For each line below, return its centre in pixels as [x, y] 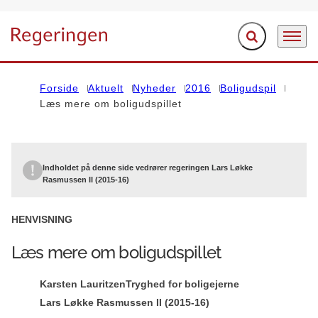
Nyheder [154, 88]
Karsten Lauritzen [83, 284]
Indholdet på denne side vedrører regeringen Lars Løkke [148, 168]
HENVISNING [42, 219]
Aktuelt [106, 88]
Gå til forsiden [45, 44]
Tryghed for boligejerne [182, 284]
